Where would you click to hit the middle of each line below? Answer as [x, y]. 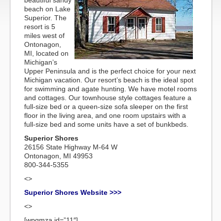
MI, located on [46, 53]
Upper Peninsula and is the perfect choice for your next [110, 71]
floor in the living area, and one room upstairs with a [105, 115]
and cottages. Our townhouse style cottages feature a [108, 98]
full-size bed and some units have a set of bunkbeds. [106, 124]
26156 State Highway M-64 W [71, 147]
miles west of [44, 36]
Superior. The [45, 18]
